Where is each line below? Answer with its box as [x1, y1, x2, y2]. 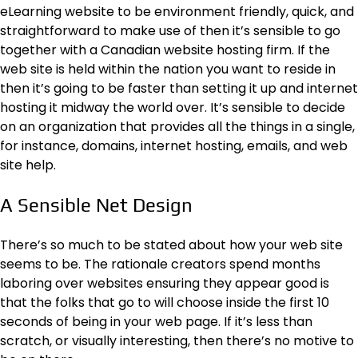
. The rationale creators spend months [78, 254, 320, 273]
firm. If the [263, 40, 330, 59]
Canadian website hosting [101, 40, 263, 59]
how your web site [229, 235, 343, 254]
